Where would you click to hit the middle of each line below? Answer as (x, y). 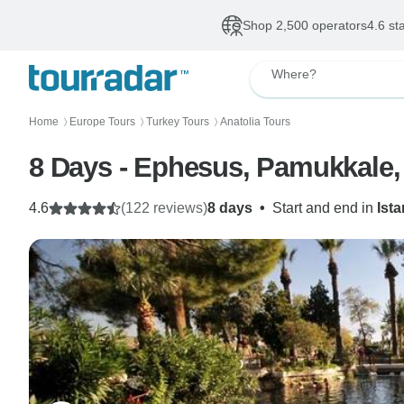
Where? (294, 74)
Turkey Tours (178, 122)
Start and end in (325, 208)
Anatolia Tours (255, 122)
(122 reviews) (164, 208)
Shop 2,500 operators (304, 25)
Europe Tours (102, 122)
